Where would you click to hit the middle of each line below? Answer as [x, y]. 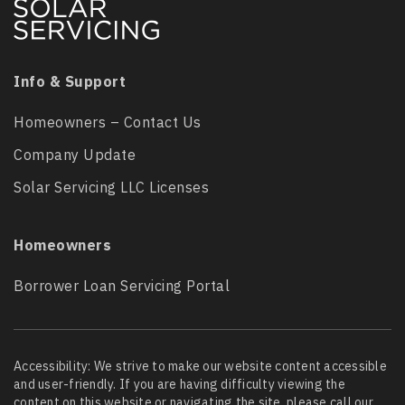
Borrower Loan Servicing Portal [122, 286]
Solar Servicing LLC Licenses [111, 187]
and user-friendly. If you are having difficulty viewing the [179, 384]
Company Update [75, 155]
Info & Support [70, 81]
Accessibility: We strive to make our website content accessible [200, 366]
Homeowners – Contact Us [108, 122]
